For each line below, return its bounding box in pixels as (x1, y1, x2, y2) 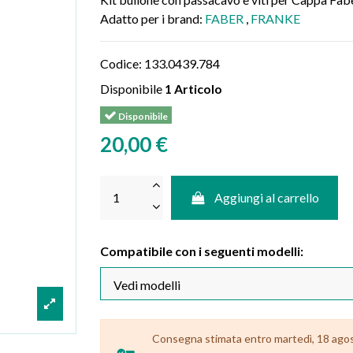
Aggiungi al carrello (214, 189, 320, 205)
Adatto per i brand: (100, 10, 205, 26)
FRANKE (251, 10, 300, 26)
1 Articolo (165, 80, 222, 96)
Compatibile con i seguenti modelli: (100, 243, 303, 259)
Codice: (100, 55, 142, 71)
